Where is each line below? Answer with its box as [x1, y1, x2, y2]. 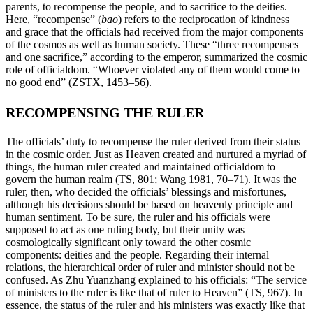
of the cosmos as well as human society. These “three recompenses [6, 38, 298, 51]
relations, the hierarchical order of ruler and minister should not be [6, 261, 295, 274]
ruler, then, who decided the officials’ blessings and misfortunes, [6, 186, 286, 198]
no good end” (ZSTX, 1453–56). [6, 76, 152, 89]
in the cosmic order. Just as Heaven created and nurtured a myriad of [6, 148, 306, 161]
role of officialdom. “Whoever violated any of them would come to [6, 64, 300, 76]
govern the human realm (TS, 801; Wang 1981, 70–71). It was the [6, 173, 296, 186]
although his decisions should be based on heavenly [6, 198, 235, 211]
